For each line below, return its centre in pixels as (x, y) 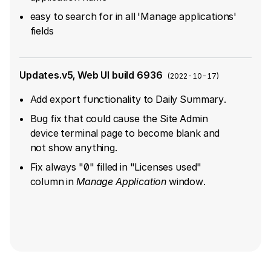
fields (42, 31)
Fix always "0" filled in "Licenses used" (116, 167)
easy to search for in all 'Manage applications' (133, 16)
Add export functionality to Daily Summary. (128, 99)
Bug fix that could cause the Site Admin (119, 118)
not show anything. (73, 147)
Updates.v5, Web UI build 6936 (91, 75)
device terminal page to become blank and (125, 133)
